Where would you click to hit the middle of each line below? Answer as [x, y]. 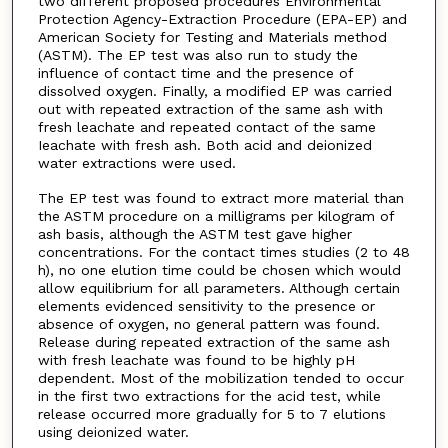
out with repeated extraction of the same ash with [210, 108]
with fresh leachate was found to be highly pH [196, 359]
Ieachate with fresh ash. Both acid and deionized [204, 144]
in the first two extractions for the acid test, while [209, 395]
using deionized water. [113, 431]
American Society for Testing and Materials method [212, 36]
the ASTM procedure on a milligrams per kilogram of [215, 215]
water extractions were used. [136, 162]
